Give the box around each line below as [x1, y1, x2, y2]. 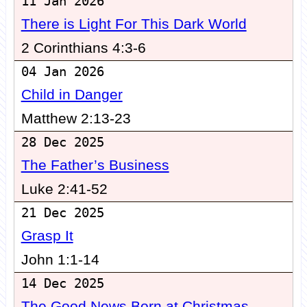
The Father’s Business [21, 157, 169, 174]
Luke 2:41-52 [21, 181, 108, 198]
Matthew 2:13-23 [21, 110, 131, 127]
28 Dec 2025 [21, 135, 104, 150]
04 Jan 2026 [21, 64, 104, 79]
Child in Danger [21, 86, 123, 103]
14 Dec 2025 [21, 276, 104, 291]
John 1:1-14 [21, 251, 99, 269]
